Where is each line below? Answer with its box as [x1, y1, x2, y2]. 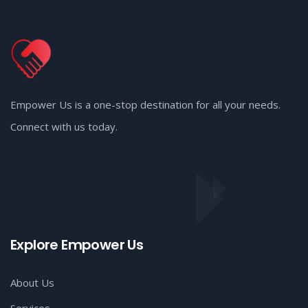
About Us [10, 276, 54, 289]
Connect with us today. [10, 120, 120, 133]
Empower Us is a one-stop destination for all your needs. [10, 98, 280, 111]
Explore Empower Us [10, 235, 144, 254]
